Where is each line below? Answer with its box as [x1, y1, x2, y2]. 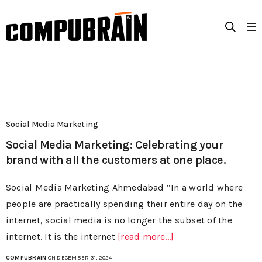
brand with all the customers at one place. [6, 153, 226, 167]
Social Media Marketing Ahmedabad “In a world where [6, 182, 243, 194]
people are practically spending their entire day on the [6, 198, 243, 210]
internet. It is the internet [6, 231, 118, 243]
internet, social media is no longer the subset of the [6, 215, 232, 226]
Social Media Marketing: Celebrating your [6, 138, 223, 152]
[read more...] [118, 231, 174, 243]
